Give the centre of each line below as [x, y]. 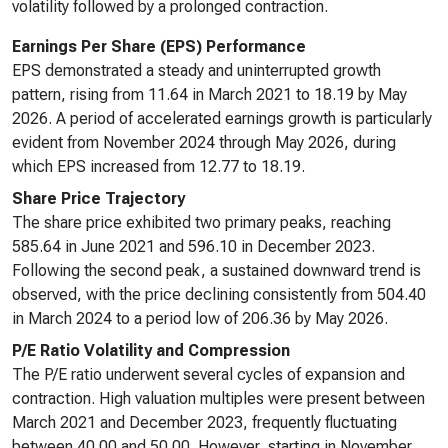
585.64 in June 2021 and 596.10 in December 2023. [193, 246]
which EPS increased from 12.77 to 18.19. [158, 166]
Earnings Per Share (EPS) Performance [159, 46]
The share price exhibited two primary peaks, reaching [201, 222]
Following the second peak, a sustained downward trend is [216, 270]
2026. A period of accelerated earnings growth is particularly [222, 118]
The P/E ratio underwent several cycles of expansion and [208, 374]
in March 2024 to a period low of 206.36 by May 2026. [200, 318]
